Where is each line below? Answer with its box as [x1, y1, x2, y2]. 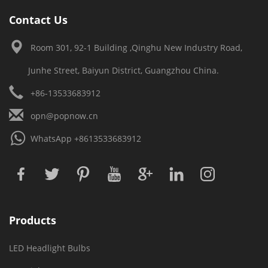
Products [9, 213, 56, 227]
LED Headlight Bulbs [9, 242, 90, 254]
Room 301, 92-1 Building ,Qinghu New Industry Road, [28, 42, 242, 53]
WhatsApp [28, 133, 74, 144]
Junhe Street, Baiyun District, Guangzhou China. [28, 65, 219, 76]
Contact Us [9, 13, 68, 27]
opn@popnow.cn [28, 110, 98, 121]
